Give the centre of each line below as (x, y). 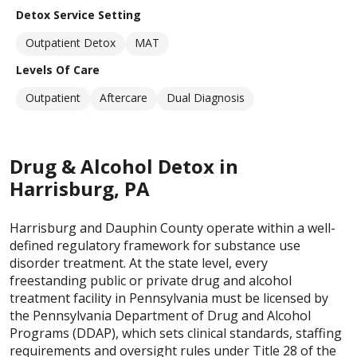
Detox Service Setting (78, 14)
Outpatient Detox (71, 42)
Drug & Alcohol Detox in (124, 166)
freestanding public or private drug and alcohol (151, 280)
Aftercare (124, 97)
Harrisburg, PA (80, 188)
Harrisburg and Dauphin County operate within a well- (173, 228)
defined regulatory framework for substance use (155, 245)
